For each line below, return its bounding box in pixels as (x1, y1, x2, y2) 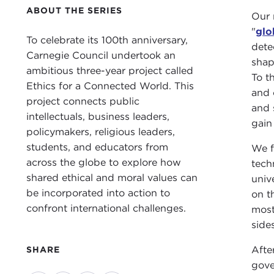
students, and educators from (26, 141, 168, 154)
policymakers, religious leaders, (26, 126, 175, 138)
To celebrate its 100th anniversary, (26, 34, 188, 46)
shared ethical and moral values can (26, 172, 198, 184)
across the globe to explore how (26, 157, 181, 169)
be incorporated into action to (26, 187, 170, 199)
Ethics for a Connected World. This (26, 80, 194, 92)
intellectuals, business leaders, (26, 111, 169, 123)
